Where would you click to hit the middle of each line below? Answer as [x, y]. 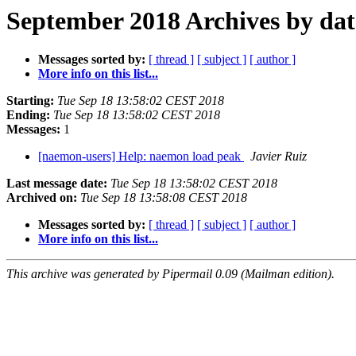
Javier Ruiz [279, 157]
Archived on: [42, 198]
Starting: [30, 101]
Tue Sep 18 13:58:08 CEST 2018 [164, 198]
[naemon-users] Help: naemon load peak [141, 157]
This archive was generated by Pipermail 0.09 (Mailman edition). [170, 274]
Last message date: [57, 184]
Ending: [28, 115]
